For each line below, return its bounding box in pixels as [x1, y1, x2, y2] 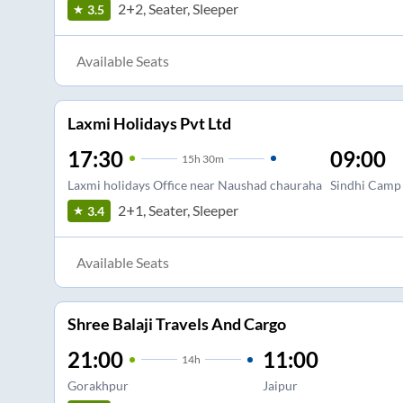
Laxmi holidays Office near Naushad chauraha [67, 176, 322, 193]
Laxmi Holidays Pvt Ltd [67, 112, 231, 133]
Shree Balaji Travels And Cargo [67, 314, 286, 335]
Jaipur [262, 378, 298, 394]
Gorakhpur [67, 378, 129, 394]
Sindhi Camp [329, 176, 401, 193]
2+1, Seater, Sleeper [117, 201, 238, 219]
